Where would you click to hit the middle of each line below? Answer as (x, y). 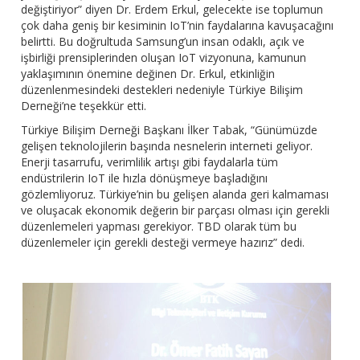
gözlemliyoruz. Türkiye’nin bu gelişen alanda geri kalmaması (175, 194)
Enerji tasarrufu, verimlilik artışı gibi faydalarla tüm (150, 162)
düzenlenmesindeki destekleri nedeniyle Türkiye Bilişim (162, 90)
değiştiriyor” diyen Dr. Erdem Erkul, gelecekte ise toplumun (172, 10)
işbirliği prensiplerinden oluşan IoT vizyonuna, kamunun (164, 58)
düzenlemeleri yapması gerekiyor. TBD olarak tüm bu (159, 227)
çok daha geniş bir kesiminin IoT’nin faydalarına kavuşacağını (178, 26)
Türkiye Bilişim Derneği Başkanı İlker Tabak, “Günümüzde (170, 130)
